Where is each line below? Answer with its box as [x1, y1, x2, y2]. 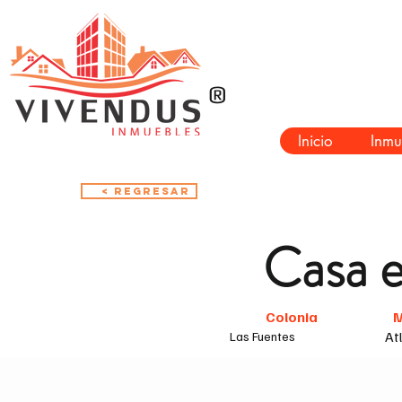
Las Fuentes [230, 328, 295, 344]
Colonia [266, 308, 318, 326]
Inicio [298, 131, 334, 151]
